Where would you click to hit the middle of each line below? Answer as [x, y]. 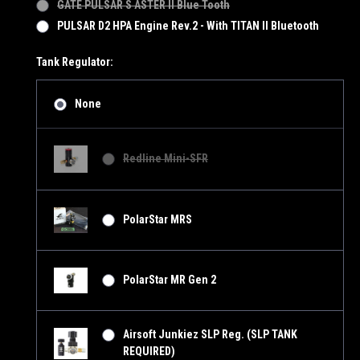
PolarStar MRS [157, 220]
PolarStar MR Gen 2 [169, 280]
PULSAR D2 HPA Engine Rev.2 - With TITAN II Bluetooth [188, 26]
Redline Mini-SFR [165, 159]
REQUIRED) [149, 352]
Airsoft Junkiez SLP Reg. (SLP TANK [210, 335]
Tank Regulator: [75, 62]
